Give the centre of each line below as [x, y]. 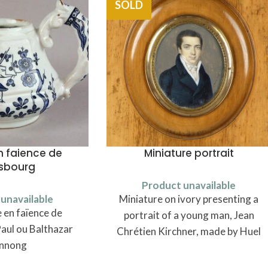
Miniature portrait [189, 153]
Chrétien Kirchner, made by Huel [189, 231]
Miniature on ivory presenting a [189, 199]
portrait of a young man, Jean [189, 215]
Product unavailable [189, 185]
